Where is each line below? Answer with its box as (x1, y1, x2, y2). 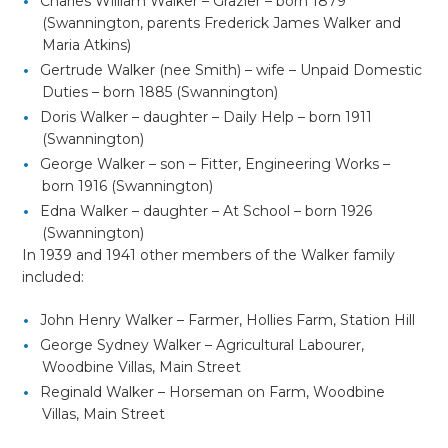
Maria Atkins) (42, 36, 132, 54)
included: (22, 268, 85, 286)
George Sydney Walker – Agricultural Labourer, (40, 336, 365, 354)
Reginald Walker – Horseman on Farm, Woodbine (40, 383, 386, 401)
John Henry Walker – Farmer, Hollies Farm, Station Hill (40, 311, 416, 329)
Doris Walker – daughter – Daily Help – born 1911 (40, 108, 373, 126)
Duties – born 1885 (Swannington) (42, 83, 279, 101)
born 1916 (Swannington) (42, 177, 214, 195)
